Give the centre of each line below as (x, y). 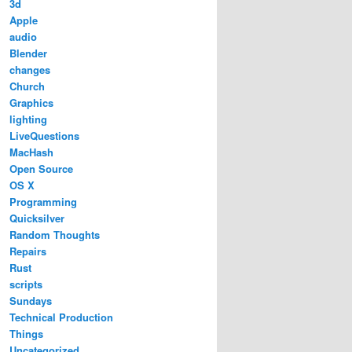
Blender (28, 53)
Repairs (28, 251)
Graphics (31, 102)
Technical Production (61, 317)
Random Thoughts (55, 234)
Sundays (31, 300)
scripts (26, 284)
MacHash (31, 152)
